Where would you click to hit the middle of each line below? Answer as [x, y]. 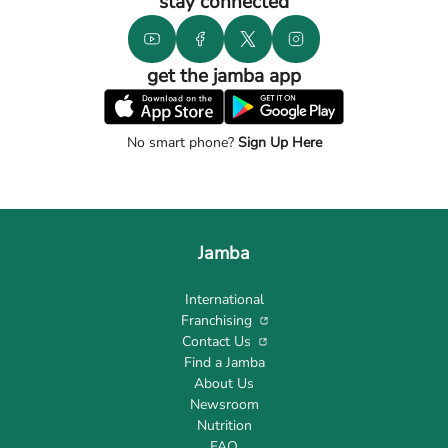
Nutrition [224, 425]
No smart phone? [180, 142]
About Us [224, 383]
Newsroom [224, 404]
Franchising [216, 320]
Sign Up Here [277, 142]
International [224, 299]
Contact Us [216, 341]
